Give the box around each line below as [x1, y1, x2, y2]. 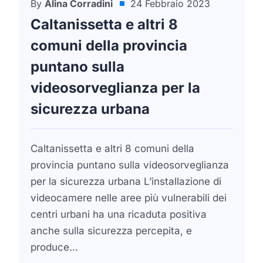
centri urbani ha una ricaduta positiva [31, 208, 207, 220]
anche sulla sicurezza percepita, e [31, 225, 192, 237]
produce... [31, 241, 78, 253]
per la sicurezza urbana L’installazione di [31, 176, 221, 187]
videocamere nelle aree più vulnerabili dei [31, 192, 227, 204]
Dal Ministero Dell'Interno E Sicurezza [43, 7, 202, 18]
